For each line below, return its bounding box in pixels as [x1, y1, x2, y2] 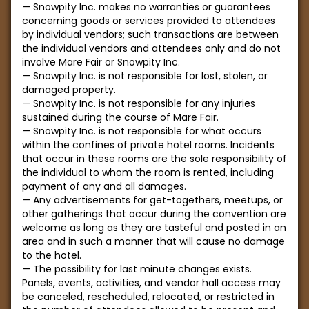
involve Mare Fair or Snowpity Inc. [22, 55, 180, 69]
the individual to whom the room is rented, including [22, 166, 274, 179]
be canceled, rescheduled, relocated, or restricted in [22, 290, 275, 303]
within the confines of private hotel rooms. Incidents [22, 138, 275, 152]
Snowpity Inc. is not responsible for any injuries [33, 97, 255, 110]
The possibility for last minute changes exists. [33, 262, 252, 276]
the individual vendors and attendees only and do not [22, 41, 281, 55]
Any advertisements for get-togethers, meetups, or [33, 193, 283, 207]
